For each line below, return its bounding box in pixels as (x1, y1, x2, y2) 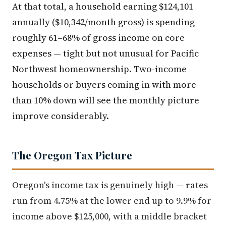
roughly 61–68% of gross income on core (12, 31, 185, 44)
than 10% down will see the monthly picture (12, 93, 199, 106)
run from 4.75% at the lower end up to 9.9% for (12, 194, 211, 207)
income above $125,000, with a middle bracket (12, 209, 207, 222)
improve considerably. (12, 109, 109, 122)
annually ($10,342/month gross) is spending (12, 15, 195, 28)
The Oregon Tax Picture (12, 147, 132, 162)
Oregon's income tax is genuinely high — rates (12, 178, 208, 191)
